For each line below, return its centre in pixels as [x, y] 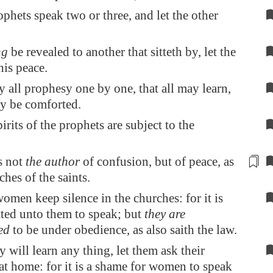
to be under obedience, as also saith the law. [123, 230]
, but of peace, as [191, 161]
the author [53, 161]
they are [165, 214]
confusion [123, 161]
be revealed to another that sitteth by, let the [122, 52]
